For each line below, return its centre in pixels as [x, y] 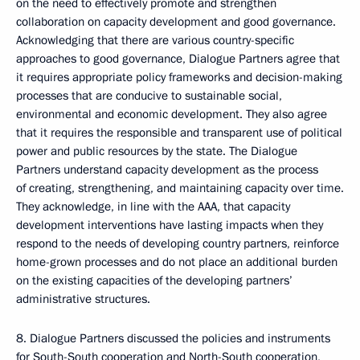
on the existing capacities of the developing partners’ [154, 280]
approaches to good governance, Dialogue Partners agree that [178, 59]
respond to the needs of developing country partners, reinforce [178, 243]
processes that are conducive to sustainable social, [149, 96]
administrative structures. [83, 299]
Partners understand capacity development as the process [167, 170]
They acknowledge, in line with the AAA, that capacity [153, 207]
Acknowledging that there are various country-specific [155, 40]
